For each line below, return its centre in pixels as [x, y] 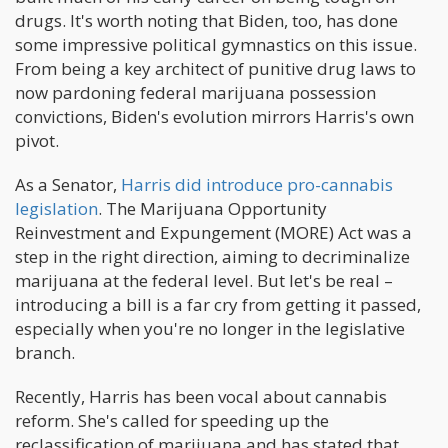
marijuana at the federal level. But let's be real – [204, 280]
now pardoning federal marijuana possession [195, 92]
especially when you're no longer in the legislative [210, 328]
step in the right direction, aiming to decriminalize [212, 256]
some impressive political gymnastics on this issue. [216, 44]
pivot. [37, 140]
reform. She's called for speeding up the [172, 420]
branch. [45, 352]
